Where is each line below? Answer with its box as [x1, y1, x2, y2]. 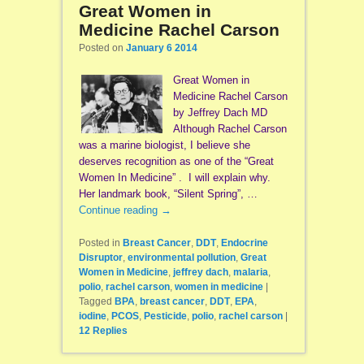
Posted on [78, 41, 126, 54]
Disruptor [78, 252, 123, 264]
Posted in [78, 237, 120, 249]
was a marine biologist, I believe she [78, 138, 250, 151]
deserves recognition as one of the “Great [78, 154, 274, 167]
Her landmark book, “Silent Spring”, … [78, 187, 258, 200]
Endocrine [220, 237, 268, 249]
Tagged [78, 296, 112, 308]
